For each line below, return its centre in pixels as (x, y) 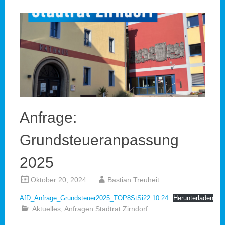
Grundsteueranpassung (99, 140)
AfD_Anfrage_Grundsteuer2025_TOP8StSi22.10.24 (94, 198)
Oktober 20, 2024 (58, 180)
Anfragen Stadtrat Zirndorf (106, 209)
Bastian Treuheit (133, 180)
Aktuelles (46, 209)
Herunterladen (193, 198)
